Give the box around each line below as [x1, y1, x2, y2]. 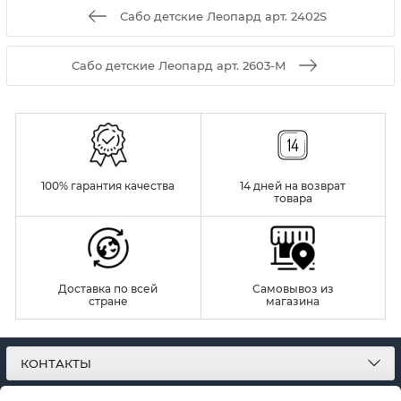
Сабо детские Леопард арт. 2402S [119, 8, 327, 23]
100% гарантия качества [41, 178, 175, 192]
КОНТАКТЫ [21, 356, 91, 371]
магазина [266, 294, 320, 308]
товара [273, 191, 312, 205]
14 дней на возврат [240, 178, 346, 192]
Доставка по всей [58, 281, 158, 295]
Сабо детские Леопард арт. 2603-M [71, 57, 286, 73]
